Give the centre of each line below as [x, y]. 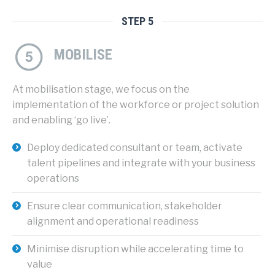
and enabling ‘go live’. [61, 120]
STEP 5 [137, 21]
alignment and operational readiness [113, 221]
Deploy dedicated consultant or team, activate [135, 147]
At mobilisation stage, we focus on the [101, 89]
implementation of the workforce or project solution [136, 104]
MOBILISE [83, 54]
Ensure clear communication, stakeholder [125, 206]
